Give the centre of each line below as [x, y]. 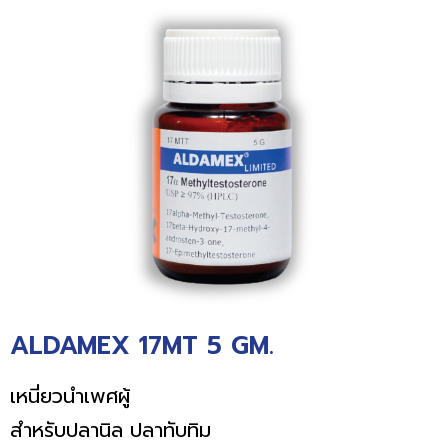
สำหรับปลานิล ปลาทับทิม [110, 429]
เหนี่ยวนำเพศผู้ [73, 395]
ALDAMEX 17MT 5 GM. [142, 345]
